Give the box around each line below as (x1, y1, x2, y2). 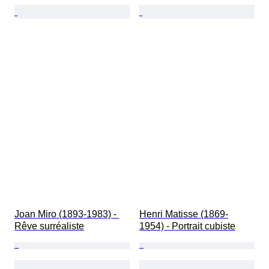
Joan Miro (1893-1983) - (14, 209, 119, 220)
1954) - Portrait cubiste (139, 221, 235, 232)
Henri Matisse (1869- (139, 209, 228, 220)
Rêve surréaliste (14, 221, 84, 232)
